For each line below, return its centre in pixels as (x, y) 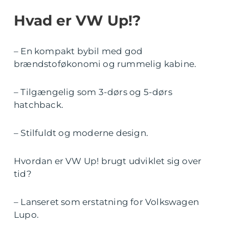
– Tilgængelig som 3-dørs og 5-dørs (93, 92)
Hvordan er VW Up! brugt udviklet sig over (108, 161)
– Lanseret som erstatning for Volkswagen (107, 202)
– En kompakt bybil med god (78, 51)
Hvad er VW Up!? (77, 21)
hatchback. (39, 105)
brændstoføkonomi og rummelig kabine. (105, 64)
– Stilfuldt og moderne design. (81, 133)
